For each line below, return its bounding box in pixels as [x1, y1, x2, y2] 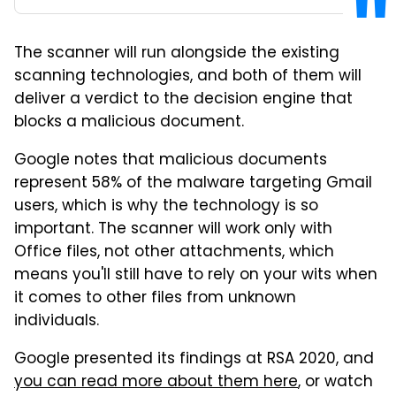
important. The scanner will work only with [14, 217, 332, 242]
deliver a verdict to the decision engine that [14, 88, 353, 112]
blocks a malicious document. [14, 110, 244, 135]
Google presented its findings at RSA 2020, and [14, 347, 374, 372]
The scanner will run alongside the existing [14, 42, 339, 66]
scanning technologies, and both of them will [14, 65, 362, 89]
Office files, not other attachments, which [14, 240, 334, 265]
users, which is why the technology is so [14, 194, 318, 219]
